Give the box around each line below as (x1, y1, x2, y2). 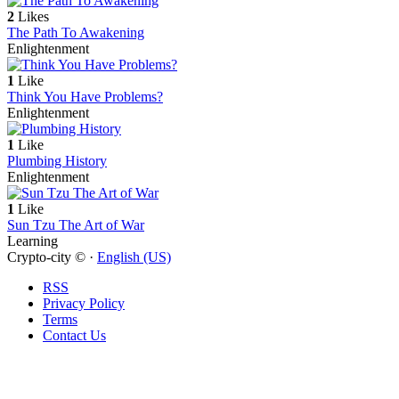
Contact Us (43, 328, 106, 344)
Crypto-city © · (7, 249, 97, 265)
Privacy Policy (43, 296, 125, 312)
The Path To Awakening (7, 25, 144, 41)
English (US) (97, 249, 171, 265)
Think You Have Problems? (7, 89, 163, 105)
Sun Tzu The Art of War (7, 217, 144, 233)
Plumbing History (7, 153, 107, 169)
